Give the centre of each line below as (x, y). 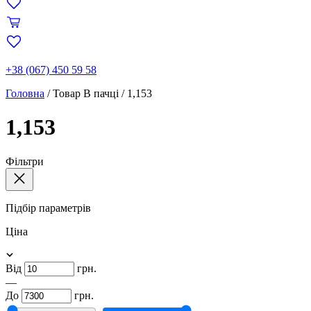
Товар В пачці (86, 93)
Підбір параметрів (48, 208)
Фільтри (25, 161)
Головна (25, 93)
